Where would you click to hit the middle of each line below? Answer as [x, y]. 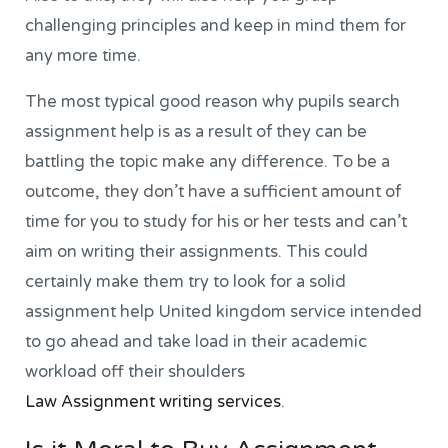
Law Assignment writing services [153, 402]
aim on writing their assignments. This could [197, 252]
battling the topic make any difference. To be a [208, 162]
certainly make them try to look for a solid [186, 282]
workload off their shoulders [135, 372]
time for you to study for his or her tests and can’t [216, 222]
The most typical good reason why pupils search [213, 102]
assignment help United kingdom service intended [224, 312]
